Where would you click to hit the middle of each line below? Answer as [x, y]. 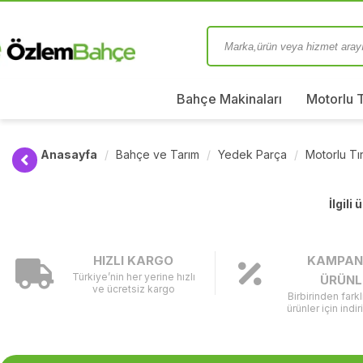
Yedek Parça [252, 154]
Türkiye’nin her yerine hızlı [133, 277]
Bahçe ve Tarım [158, 154]
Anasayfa [69, 154]
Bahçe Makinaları [229, 99]
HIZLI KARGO [134, 261]
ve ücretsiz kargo [133, 289]
